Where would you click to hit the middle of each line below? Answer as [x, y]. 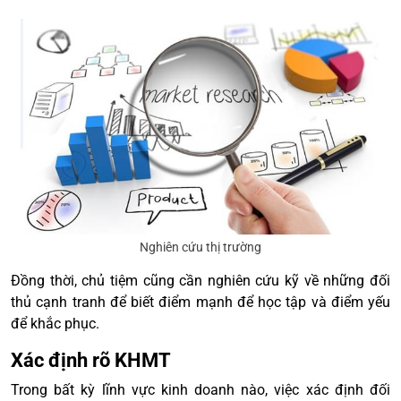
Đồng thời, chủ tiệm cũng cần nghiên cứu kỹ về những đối [200, 280]
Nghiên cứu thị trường [200, 247]
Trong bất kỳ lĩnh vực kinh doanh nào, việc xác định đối [200, 389]
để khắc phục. [55, 323]
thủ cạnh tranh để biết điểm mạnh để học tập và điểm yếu [200, 302]
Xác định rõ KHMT [91, 360]
